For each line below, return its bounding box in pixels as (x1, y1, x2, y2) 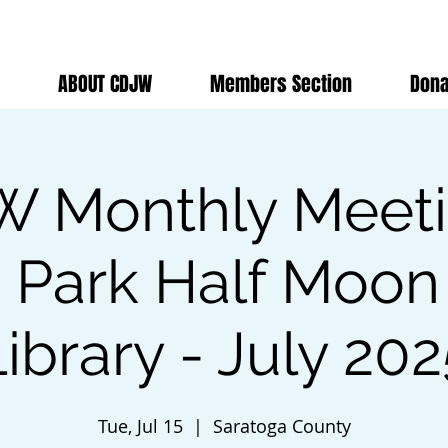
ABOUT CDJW (58, 69, 152, 99)
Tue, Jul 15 (97, 414, 183, 438)
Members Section (210, 69, 352, 99)
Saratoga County (212, 414, 351, 438)
